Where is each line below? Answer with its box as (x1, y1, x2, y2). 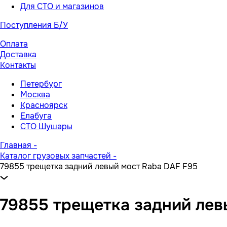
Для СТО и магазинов (20, 1, 104, 12)
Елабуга (20, 110, 52, 121)
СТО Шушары (20, 121, 72, 132)
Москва (20, 89, 50, 100)
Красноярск (20, 100, 67, 110)
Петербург (20, 79, 62, 89)
